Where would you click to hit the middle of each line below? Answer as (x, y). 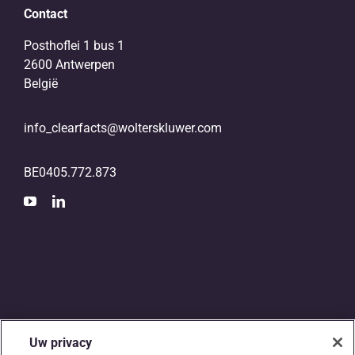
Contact (45, 14)
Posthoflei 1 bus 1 (74, 46)
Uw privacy (61, 343)
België (40, 84)
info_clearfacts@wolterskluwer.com (122, 128)
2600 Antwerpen (69, 65)
